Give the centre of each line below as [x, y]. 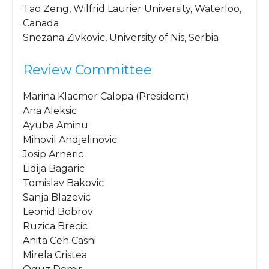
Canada [41, 23]
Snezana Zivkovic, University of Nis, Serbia [121, 38]
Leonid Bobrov [58, 212]
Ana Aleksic [50, 111]
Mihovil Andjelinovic [70, 140]
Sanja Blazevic [57, 198]
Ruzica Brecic [56, 226]
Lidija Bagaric [54, 169]
